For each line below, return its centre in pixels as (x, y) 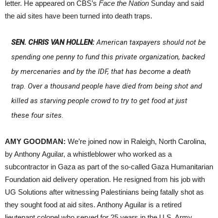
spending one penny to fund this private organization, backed (108, 57)
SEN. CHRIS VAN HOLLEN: (53, 42)
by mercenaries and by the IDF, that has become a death (101, 71)
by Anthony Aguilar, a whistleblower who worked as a (88, 154)
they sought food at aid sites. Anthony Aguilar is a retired (93, 204)
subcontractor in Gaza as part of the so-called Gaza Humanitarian (109, 166)
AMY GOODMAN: (35, 141)
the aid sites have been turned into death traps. (79, 16)
